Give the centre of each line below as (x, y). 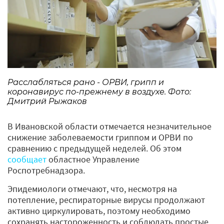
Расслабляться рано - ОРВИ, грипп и (86, 82)
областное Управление (93, 159)
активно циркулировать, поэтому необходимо (99, 211)
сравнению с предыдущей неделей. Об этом (94, 148)
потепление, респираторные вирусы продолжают (106, 200)
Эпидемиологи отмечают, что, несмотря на (92, 189)
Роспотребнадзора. (47, 170)
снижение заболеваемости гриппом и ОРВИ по (100, 137)
